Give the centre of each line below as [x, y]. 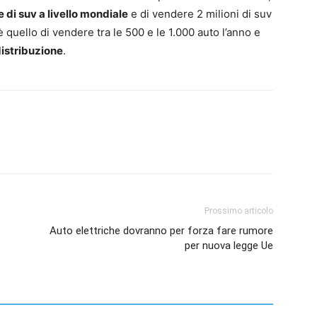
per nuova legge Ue [229, 245]
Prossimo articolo [239, 211]
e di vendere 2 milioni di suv [200, 13]
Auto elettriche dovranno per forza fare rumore [161, 230]
